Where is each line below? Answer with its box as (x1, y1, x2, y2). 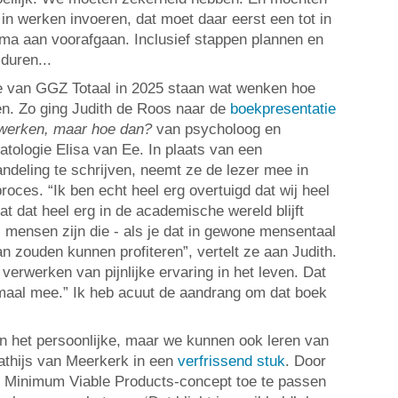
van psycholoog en (152, 120, 281, 138)
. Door (285, 353, 326, 370)
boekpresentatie (230, 99, 336, 117)
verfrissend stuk (178, 353, 285, 370)
